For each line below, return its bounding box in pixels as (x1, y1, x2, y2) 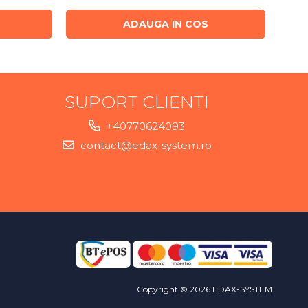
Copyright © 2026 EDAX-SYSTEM (137, 283, 272, 294)
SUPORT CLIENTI (65, 91, 210, 112)
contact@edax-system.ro (77, 138, 212, 152)
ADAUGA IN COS (123, 17, 208, 30)
